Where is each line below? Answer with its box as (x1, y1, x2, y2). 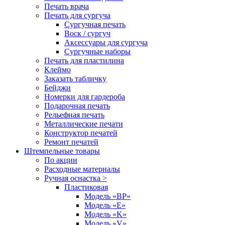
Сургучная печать (64, 20, 126, 29)
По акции (44, 155, 77, 164)
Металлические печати (44, 119, 123, 128)
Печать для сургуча (44, 11, 110, 20)
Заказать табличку (44, 74, 106, 83)
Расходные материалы (44, 164, 120, 173)
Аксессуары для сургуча (64, 38, 148, 47)
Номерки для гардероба (44, 92, 125, 101)
